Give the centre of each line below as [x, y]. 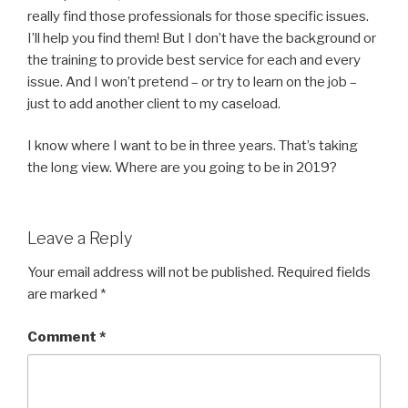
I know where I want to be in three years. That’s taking [193, 146]
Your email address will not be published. [151, 273]
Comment [63, 337]
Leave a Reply [80, 238]
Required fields [324, 273]
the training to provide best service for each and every [194, 60]
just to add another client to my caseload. [154, 103]
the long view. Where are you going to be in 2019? [182, 168]
